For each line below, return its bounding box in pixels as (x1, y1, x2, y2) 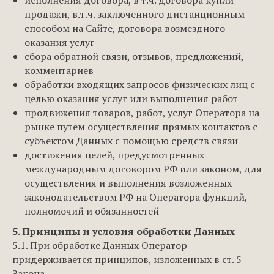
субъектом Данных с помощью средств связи (24, 134, 238, 147)
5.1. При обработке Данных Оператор (12, 239, 187, 252)
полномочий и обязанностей (24, 204, 159, 218)
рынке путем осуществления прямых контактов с (24, 120, 257, 133)
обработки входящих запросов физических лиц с (24, 78, 255, 91)
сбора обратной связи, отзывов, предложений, (24, 50, 243, 63)
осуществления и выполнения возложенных (24, 176, 232, 190)
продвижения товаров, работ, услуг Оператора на (24, 106, 259, 119)
